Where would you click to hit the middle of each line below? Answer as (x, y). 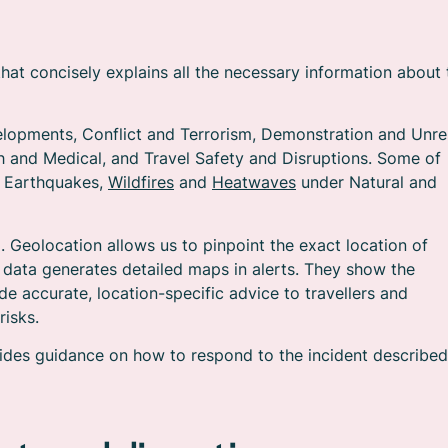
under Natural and (366, 182)
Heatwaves (254, 182)
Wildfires (141, 182)
